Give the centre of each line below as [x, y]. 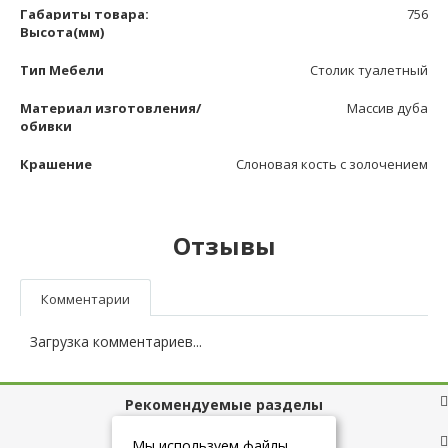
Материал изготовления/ [110, 108]
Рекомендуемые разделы [224, 405]
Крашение [56, 164]
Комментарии [85, 299]
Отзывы [224, 246]
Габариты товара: [84, 14]
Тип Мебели [62, 70]
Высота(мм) [62, 32]
